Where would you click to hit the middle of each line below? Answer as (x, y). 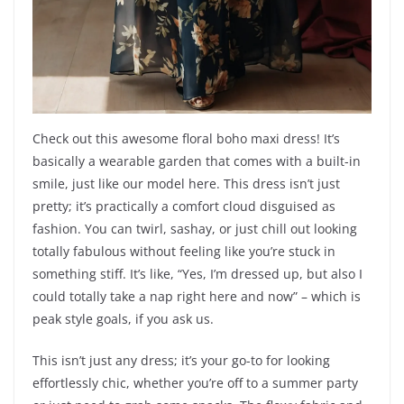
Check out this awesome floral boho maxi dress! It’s (186, 139)
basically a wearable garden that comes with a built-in (197, 161)
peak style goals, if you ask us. (123, 319)
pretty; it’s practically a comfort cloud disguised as (184, 207)
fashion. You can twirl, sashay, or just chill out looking (195, 229)
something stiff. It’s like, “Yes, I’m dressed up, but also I (197, 274)
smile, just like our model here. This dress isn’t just (186, 184)
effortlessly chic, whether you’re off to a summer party (195, 383)
